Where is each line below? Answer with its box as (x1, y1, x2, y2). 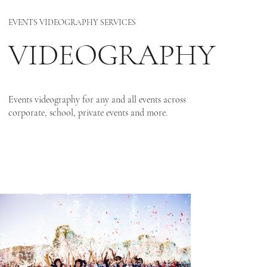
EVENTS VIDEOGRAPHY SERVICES (8, 17, 136, 27)
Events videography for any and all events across (8, 93, 186, 105)
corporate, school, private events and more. (8, 106, 167, 119)
